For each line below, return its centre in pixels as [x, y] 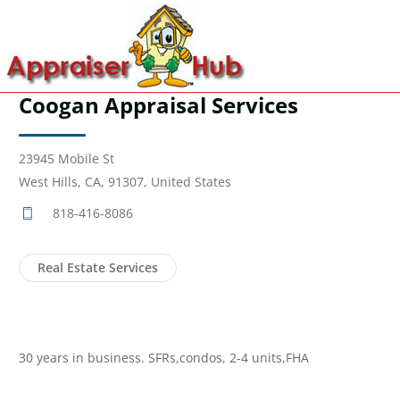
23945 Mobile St [67, 158]
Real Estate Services [98, 267]
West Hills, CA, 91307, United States [125, 182]
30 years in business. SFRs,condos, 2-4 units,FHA [164, 358]
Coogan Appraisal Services [158, 105]
